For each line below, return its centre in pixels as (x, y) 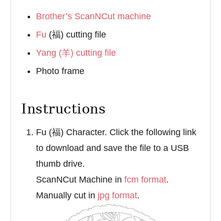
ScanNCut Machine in (80, 180)
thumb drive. (60, 164)
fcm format (145, 180)
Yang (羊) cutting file (76, 53)
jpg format (117, 196)
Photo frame (60, 71)
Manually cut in (67, 196)
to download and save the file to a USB (112, 148)
